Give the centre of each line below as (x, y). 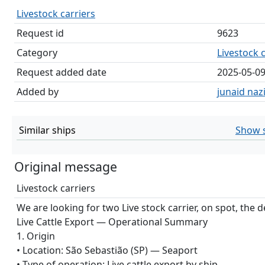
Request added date (62, 72)
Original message (66, 167)
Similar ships (47, 130)
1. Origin (36, 236)
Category (37, 53)
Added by (38, 92)
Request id (40, 33)
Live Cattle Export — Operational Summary (112, 222)
